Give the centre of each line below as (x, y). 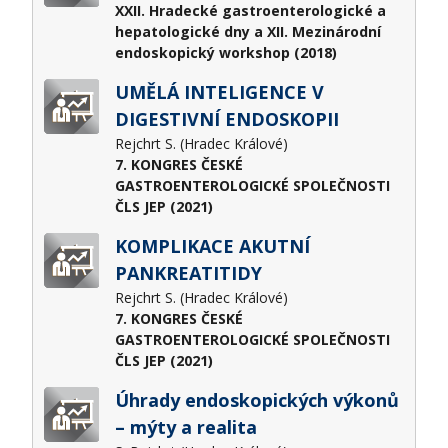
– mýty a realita (185, 426)
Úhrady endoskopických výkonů (256, 399)
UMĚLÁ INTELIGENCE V (219, 91)
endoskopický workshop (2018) (225, 52)
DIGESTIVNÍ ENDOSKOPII (226, 118)
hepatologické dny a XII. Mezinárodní (247, 31)
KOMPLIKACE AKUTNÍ (212, 245)
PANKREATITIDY (188, 272)
